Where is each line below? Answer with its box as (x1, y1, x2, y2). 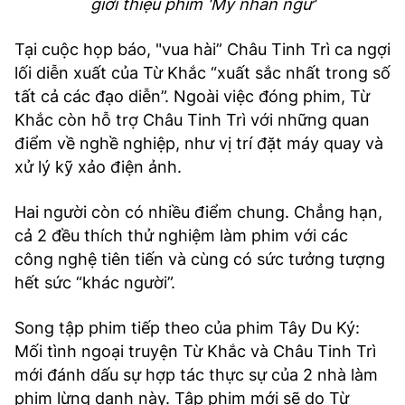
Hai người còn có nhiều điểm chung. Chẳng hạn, (14, 202, 382, 221)
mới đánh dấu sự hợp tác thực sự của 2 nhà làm (14, 364, 378, 384)
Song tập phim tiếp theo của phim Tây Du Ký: (14, 317, 360, 337)
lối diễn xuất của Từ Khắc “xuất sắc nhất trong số (14, 62, 391, 82)
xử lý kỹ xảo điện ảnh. (14, 156, 182, 176)
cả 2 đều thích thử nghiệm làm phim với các (14, 225, 348, 245)
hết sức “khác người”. (14, 272, 175, 292)
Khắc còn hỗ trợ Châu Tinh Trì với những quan (14, 109, 370, 129)
